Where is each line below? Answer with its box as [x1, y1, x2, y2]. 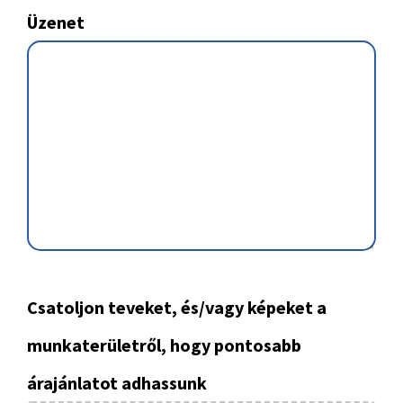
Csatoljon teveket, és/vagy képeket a [27, 295, 327, 318]
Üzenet [27, 10, 85, 33]
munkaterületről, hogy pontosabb [27, 333, 301, 356]
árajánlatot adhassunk [27, 371, 207, 394]
